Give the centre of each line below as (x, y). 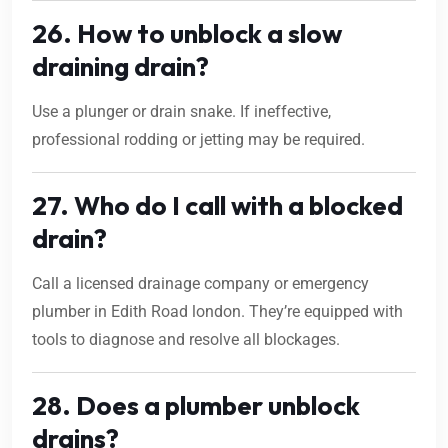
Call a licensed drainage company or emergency (200, 284)
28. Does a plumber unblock (196, 406)
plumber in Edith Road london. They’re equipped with (217, 312)
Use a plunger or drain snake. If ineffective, (181, 112)
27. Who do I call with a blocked (217, 206)
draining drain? (120, 67)
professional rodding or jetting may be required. (198, 140)
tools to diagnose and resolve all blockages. (186, 340)
